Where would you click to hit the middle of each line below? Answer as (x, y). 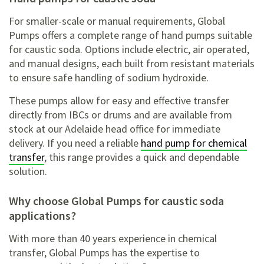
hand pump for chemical (194, 143)
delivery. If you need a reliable (75, 143)
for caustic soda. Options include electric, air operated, (129, 49)
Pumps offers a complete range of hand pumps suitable (131, 35)
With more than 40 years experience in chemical (113, 239)
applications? (42, 216)
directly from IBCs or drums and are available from (121, 115)
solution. (28, 171)
